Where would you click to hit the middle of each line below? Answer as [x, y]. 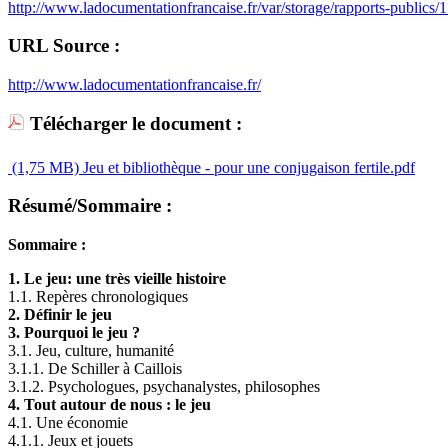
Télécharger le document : [133, 123]
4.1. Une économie [68, 423]
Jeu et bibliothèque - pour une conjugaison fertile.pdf [247, 167]
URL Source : [64, 46]
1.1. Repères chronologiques [98, 297]
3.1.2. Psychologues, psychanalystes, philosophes [164, 387]
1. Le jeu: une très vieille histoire [117, 279]
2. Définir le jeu [60, 315]
